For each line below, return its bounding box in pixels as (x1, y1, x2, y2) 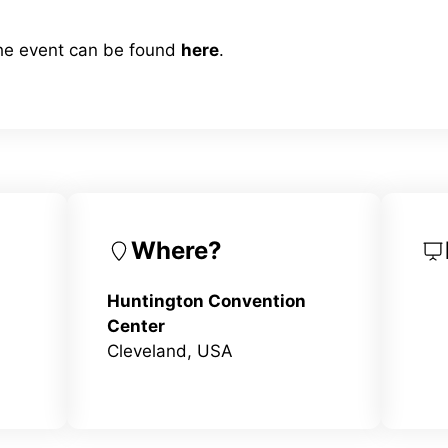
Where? (131, 235, 223, 265)
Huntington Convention (107, 290, 307, 311)
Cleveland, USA (107, 340, 234, 361)
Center (107, 315, 166, 336)
